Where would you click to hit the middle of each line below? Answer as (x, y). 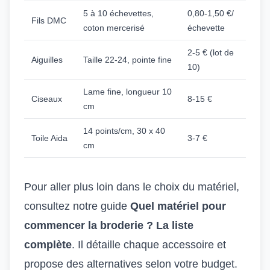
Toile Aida (49, 138)
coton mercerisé (114, 28)
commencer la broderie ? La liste (109, 225)
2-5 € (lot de (211, 52)
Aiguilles (47, 60)
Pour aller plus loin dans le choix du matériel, (132, 187)
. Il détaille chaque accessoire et (149, 245)
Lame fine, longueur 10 (127, 92)
